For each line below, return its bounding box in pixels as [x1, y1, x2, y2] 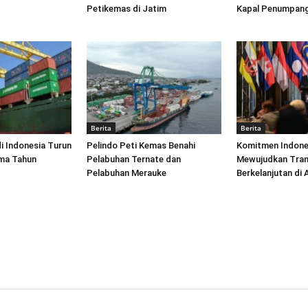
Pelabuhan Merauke [87, 167, 166, 178]
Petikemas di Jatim [87, 3, 166, 14]
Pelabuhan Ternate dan [87, 153, 181, 164]
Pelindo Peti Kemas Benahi [87, 140, 195, 151]
